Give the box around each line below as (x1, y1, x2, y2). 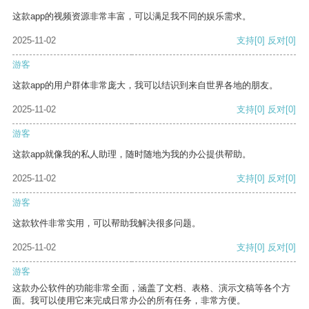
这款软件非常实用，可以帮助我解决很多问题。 (12, 218, 201, 229)
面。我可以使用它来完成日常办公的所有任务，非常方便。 (12, 295, 246, 306)
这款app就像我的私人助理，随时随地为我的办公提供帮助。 (12, 149, 251, 160)
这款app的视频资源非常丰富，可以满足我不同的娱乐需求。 (12, 11, 251, 22)
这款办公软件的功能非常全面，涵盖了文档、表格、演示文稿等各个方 (12, 283, 290, 294)
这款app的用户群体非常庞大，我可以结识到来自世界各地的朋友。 (12, 80, 278, 91)
